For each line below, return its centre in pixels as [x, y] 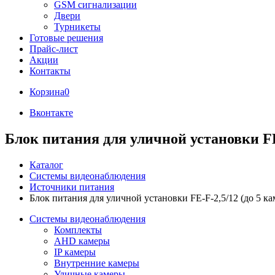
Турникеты [77, 27]
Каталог [46, 165]
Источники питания [72, 187]
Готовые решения [66, 38]
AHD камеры [82, 241]
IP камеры [75, 252]
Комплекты [78, 230]
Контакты [50, 71]
